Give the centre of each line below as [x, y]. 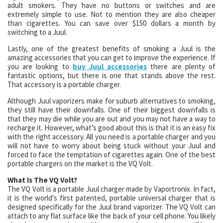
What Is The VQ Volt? [42, 180]
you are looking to [40, 66]
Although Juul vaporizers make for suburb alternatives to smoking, [111, 101]
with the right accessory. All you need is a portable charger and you [111, 137]
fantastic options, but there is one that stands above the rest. [111, 75]
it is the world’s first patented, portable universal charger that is [111, 198]
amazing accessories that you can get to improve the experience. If [111, 57]
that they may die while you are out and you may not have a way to [111, 119]
